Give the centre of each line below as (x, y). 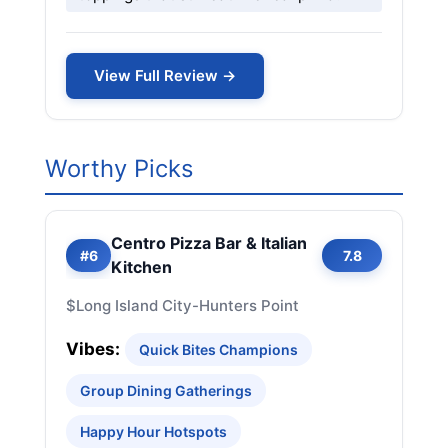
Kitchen (141, 267)
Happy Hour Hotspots (153, 431)
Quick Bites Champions (218, 349)
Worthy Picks (119, 168)
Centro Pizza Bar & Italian (209, 243)
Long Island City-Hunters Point (187, 305)
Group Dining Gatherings (166, 390)
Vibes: (93, 349)
